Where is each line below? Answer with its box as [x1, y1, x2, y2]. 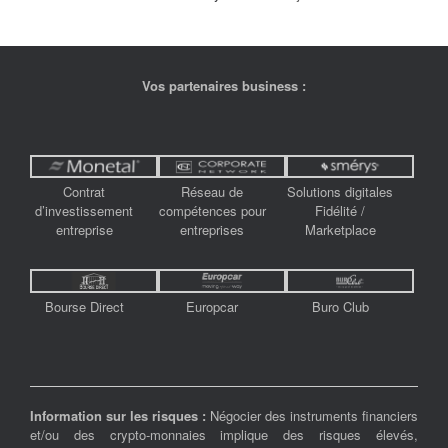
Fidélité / [315, 201, 366, 221]
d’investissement [35, 201, 134, 221]
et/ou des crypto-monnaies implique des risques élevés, [30, 425, 418, 445]
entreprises [180, 220, 245, 240]
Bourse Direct [44, 296, 124, 316]
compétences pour [158, 201, 266, 221]
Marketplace [304, 220, 376, 240]
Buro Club [311, 297, 369, 317]
